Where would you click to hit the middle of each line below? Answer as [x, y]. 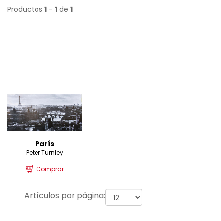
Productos [26, 9]
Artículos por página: [65, 195]
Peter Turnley [45, 152]
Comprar [50, 169]
